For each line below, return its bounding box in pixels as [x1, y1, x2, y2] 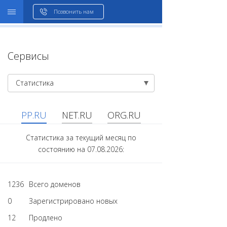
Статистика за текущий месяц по [26, 133, 136, 142]
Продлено [29, 213, 62, 222]
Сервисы [8, 49, 49, 63]
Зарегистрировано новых [29, 196, 118, 206]
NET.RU [62, 109, 92, 121]
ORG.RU [107, 109, 141, 121]
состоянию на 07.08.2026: [38, 144, 124, 154]
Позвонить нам [54, 8, 94, 15]
